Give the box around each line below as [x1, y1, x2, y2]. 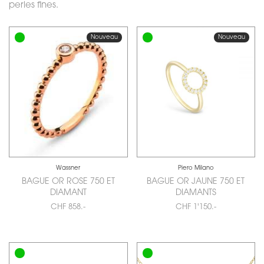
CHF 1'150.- [175, 203, 216, 212]
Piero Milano [177, 165, 214, 172]
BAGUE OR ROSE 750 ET [21, 177, 115, 187]
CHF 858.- [51, 203, 86, 212]
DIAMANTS [175, 189, 216, 198]
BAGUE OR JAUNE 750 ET [147, 177, 245, 187]
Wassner [56, 165, 81, 172]
